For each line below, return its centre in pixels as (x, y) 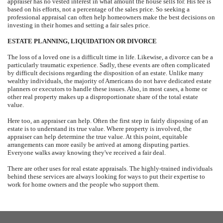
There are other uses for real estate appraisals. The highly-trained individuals (110, 169)
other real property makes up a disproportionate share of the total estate (103, 97)
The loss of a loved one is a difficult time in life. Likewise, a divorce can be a (110, 57)
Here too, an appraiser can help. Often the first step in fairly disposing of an (108, 121)
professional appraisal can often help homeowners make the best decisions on (111, 17)
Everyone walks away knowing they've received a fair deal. (87, 153)
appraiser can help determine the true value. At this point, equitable (98, 137)
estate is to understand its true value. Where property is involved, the (100, 129)
